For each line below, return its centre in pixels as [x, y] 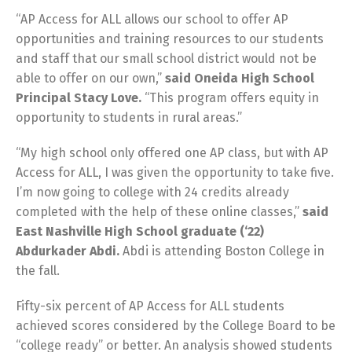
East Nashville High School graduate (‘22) [140, 231]
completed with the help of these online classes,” [159, 211]
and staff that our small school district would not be [166, 58]
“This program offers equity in [230, 97]
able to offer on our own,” [90, 78]
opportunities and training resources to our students [170, 38]
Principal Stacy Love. [79, 97]
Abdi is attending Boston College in [224, 251]
